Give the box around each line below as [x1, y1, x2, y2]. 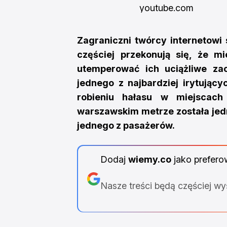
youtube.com [139, 3, 194, 13]
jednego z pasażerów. [77, 120, 175, 131]
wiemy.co [128, 154, 171, 165]
